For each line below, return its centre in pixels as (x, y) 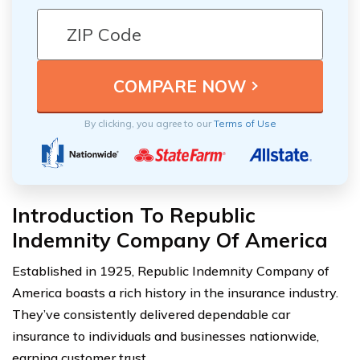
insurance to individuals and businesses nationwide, (166, 336)
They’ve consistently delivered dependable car (151, 315)
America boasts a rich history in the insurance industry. (175, 293)
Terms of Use (245, 124)
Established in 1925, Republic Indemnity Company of (171, 271)
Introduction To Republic (134, 215)
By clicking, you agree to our (149, 124)
